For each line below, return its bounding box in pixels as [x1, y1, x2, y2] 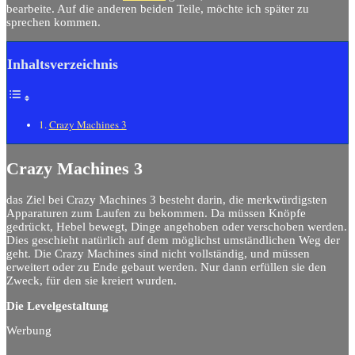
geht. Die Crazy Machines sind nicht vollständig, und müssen [6, 247, 310, 261]
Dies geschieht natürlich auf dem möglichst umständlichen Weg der [6, 234, 340, 247]
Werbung [6, 324, 52, 338]
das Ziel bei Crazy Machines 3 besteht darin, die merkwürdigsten [6, 193, 327, 207]
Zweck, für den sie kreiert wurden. [6, 274, 177, 288]
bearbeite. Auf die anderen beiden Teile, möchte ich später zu [6, 2, 309, 16]
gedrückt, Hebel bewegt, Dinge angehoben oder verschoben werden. [6, 220, 347, 234]
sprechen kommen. [6, 16, 101, 29]
